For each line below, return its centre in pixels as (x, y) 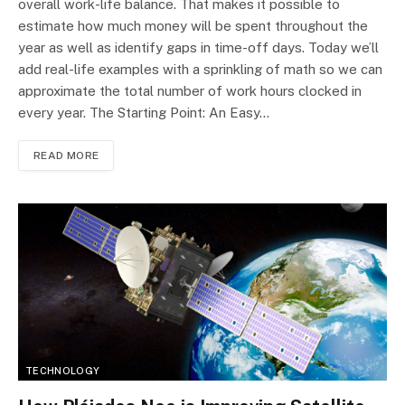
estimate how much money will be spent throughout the (193, 26)
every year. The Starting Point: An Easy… (144, 113)
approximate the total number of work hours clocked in (190, 91)
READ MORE (66, 156)
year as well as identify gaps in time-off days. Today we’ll (198, 48)
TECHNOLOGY (63, 370)
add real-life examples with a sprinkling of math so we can (200, 70)
